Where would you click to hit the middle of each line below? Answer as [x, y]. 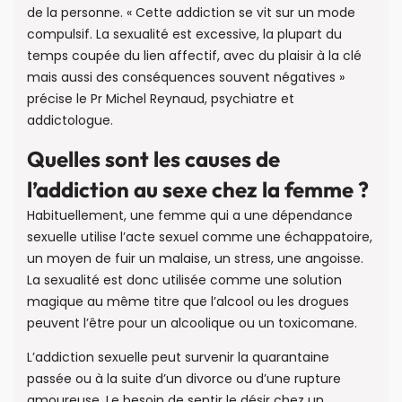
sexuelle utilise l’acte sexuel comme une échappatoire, [200, 237]
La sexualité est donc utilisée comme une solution [184, 280]
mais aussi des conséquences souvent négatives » [186, 77]
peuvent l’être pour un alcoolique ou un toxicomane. [192, 323]
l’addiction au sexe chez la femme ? [198, 190]
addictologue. [70, 120]
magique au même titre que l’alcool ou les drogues [188, 302]
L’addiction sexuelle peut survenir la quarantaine [178, 358]
